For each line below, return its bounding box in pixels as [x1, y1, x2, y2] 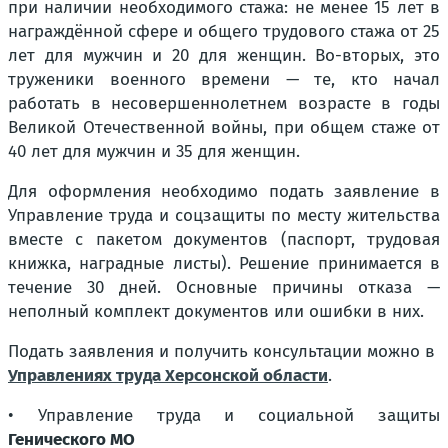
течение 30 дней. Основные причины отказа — [8, 277, 440, 298]
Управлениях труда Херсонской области [8, 365, 328, 386]
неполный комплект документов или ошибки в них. [8, 301, 424, 322]
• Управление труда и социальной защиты [8, 405, 440, 426]
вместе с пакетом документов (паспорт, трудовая [8, 229, 440, 250]
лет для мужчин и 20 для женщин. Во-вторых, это [8, 45, 440, 66]
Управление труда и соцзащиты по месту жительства [8, 205, 440, 226]
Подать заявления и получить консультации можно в [8, 341, 435, 362]
